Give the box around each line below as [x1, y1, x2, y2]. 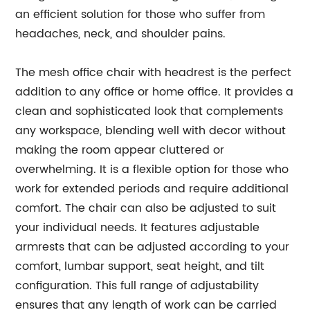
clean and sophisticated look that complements [15, 102, 284, 121]
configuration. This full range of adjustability [15, 277, 259, 295]
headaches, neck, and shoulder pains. [15, 25, 226, 44]
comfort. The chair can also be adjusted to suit [15, 199, 277, 218]
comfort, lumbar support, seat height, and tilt [15, 257, 265, 276]
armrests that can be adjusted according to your [15, 238, 290, 257]
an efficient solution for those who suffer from [15, 6, 266, 24]
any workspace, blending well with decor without [15, 122, 286, 140]
